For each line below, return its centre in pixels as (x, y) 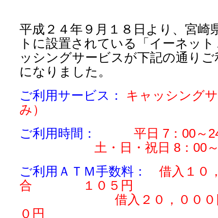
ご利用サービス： (71, 95)
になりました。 (65, 72)
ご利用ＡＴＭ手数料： (89, 171)
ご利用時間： (77, 133)
